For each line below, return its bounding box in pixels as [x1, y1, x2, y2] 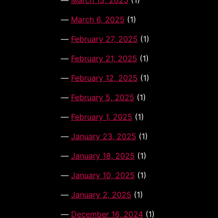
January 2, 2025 [71, 190, 131, 200]
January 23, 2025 [71, 131, 136, 142]
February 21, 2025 [71, 54, 137, 64]
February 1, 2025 [71, 112, 132, 122]
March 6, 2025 [71, 15, 125, 25]
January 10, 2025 [71, 170, 135, 181]
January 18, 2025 [71, 151, 135, 161]
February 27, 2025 [71, 34, 138, 44]
